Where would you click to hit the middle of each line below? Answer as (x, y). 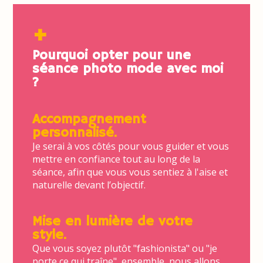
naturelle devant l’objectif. (89, 185)
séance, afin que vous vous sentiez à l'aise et (130, 172)
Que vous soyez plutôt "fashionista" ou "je (124, 249)
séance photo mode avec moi (127, 69)
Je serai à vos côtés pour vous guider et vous (130, 146)
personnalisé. (74, 133)
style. (49, 235)
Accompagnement (89, 120)
